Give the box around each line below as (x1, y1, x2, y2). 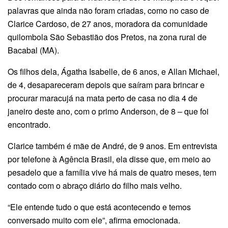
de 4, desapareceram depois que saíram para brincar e (8, 78, 205, 91)
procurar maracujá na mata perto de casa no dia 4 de (8, 92, 197, 104)
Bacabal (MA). (8, 44, 59, 56)
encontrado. (8, 118, 50, 130)
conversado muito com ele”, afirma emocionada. (8, 214, 180, 226)
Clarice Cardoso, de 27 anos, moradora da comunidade (8, 17, 208, 30)
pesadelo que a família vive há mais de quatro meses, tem (8, 166, 216, 178)
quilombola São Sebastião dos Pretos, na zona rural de (8, 31, 207, 43)
